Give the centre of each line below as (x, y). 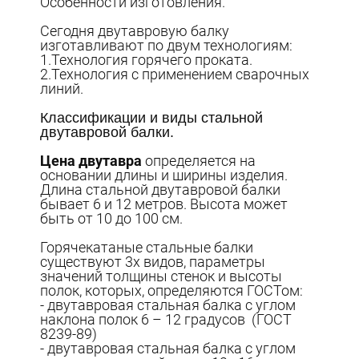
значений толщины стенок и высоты (161, 276)
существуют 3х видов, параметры (153, 261)
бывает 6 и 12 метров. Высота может (164, 204)
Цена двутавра (91, 160)
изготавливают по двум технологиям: (167, 45)
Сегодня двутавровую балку (135, 30)
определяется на (199, 160)
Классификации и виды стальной (152, 117)
